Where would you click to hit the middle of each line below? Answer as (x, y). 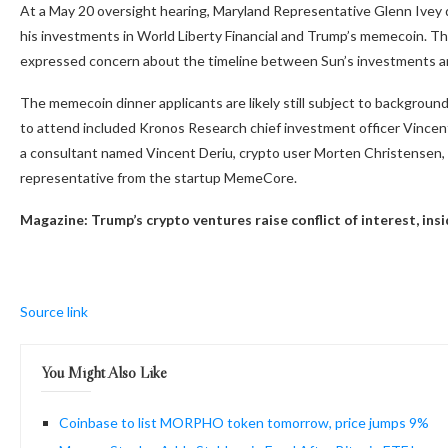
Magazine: (55, 219)
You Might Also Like (104, 371)
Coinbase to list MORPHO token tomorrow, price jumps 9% (244, 422)
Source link (54, 311)
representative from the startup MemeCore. (158, 177)
